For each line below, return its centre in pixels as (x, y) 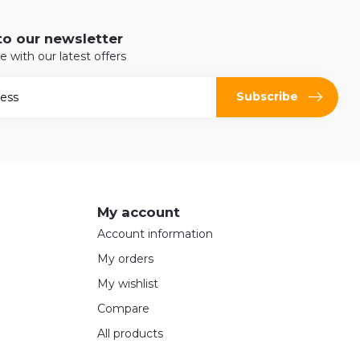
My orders (125, 258)
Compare (123, 308)
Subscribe (267, 97)
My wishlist (128, 283)
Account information (155, 233)
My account (139, 212)
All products (130, 333)
